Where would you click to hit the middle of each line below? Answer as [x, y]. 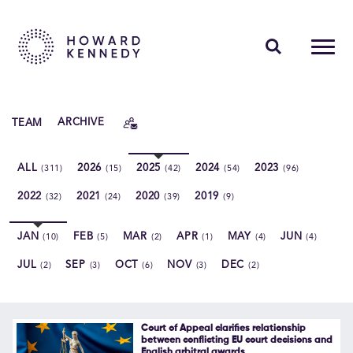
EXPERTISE [59, 145]
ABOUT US [58, 211]
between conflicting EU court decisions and [236, 340]
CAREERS [54, 244]
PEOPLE [49, 111]
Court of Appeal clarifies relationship [223, 329]
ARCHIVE [81, 123]
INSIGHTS [56, 178]
